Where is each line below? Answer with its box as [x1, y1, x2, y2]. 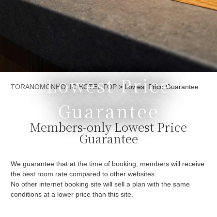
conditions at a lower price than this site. [11, 190, 134, 199]
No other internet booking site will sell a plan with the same [11, 180, 190, 188]
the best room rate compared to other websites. [11, 170, 157, 178]
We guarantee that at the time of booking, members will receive [11, 160, 205, 168]
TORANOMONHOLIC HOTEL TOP [11, 83, 117, 91]
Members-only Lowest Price [30, 118, 187, 136]
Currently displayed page [11, 78, 88, 86]
